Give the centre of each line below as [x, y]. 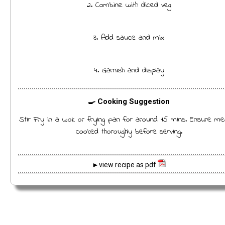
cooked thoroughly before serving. [129, 132]
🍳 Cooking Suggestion [129, 101]
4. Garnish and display [129, 70]
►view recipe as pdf [124, 165]
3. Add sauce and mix [129, 38]
